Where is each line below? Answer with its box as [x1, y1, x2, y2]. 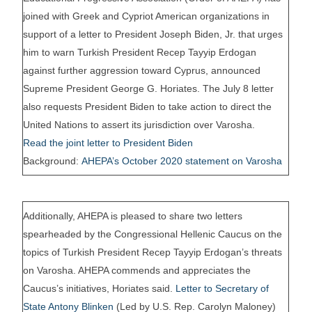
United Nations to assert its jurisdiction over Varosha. [23, 119, 256, 131]
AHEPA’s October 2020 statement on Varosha [81, 155, 283, 167]
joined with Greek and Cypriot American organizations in [23, 10, 270, 22]
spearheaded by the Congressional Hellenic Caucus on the [23, 228, 283, 240]
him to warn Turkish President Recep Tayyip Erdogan [23, 47, 257, 58]
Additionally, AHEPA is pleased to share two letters [23, 210, 243, 222]
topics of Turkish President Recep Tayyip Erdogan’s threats [23, 247, 283, 258]
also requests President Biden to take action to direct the [23, 101, 272, 113]
